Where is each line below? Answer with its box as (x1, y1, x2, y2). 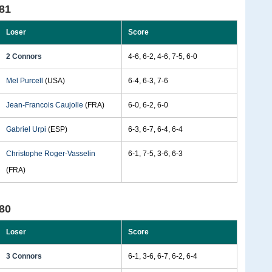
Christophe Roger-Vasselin (6, 149, 95, 158)
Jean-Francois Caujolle (6, 101, 83, 109)
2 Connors (6, 52, 42, 61)
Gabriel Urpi (6, 125, 46, 134)
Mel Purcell (6, 76, 43, 85)
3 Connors (6, 252, 42, 260)
